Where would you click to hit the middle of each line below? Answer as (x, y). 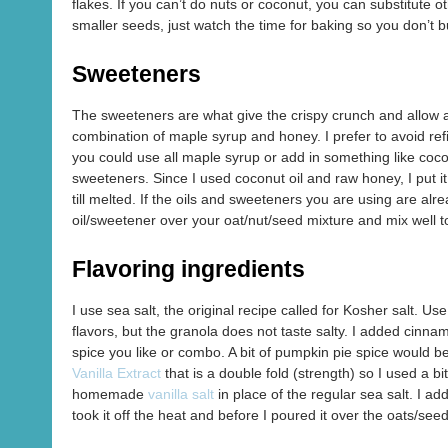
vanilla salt (181, 394)
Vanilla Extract (116, 373)
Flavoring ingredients (188, 269)
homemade (110, 394)
